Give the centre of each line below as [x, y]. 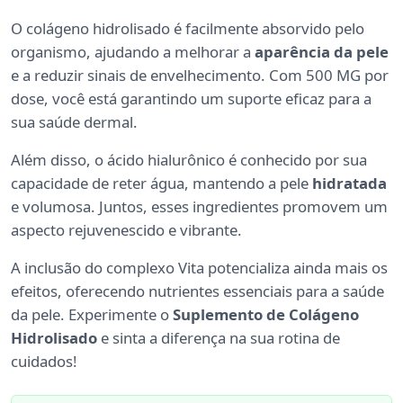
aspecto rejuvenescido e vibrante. [126, 230]
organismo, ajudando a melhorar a [133, 52]
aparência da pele [322, 52]
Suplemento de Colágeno [266, 315]
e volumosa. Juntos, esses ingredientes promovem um [199, 207]
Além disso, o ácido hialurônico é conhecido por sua [189, 160]
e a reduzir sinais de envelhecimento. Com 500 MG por [200, 76]
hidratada [349, 184]
